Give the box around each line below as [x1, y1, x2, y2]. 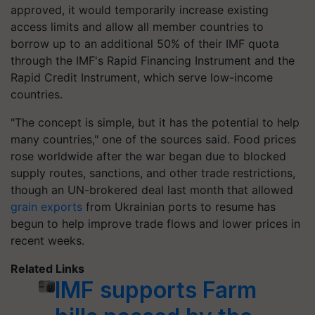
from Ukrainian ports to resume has [82, 199, 276, 214]
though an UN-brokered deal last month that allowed [11, 182, 293, 197]
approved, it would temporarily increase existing [11, 2, 269, 17]
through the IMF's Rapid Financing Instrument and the [11, 53, 295, 67]
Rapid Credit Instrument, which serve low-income [11, 70, 273, 84]
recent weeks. [11, 233, 84, 247]
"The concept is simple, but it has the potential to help [11, 115, 300, 129]
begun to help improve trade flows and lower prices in [11, 216, 300, 231]
